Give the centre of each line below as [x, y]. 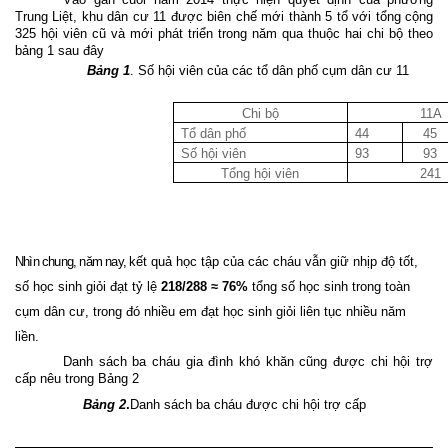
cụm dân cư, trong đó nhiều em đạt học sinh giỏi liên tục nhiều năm [210, 311]
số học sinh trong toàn [345, 286]
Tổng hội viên [260, 174]
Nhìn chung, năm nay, [72, 261]
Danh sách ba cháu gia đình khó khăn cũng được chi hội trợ [248, 361]
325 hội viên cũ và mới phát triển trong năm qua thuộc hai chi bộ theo [224, 34]
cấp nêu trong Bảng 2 [77, 378]
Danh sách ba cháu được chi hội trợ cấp [247, 405]
